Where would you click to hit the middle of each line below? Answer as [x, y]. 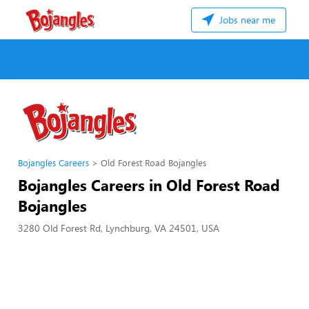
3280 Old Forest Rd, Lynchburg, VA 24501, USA [119, 228]
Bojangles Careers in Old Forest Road [149, 185]
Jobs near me [246, 20]
